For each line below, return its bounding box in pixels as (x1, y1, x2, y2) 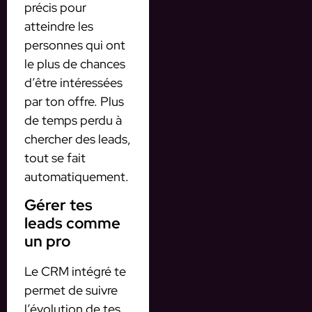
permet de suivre (24, 281, 118, 298)
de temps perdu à (24, 112, 122, 129)
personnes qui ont (24, 37, 125, 54)
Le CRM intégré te (24, 263, 126, 279)
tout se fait (24, 150, 86, 166)
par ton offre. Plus (24, 93, 124, 110)
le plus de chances (24, 56, 125, 72)
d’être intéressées (24, 75, 123, 91)
